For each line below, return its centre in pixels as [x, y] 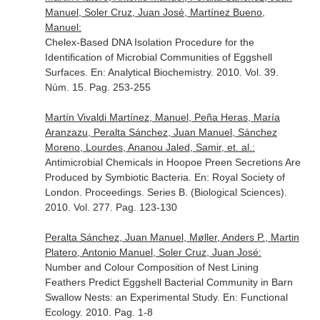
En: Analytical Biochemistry [150, 72]
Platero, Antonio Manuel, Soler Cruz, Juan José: [153, 252]
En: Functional [255, 297]
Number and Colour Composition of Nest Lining [151, 267]
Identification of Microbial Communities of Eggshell [158, 57]
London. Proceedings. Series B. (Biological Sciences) [164, 192]
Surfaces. [67, 72]
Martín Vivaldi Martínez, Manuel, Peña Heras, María [162, 117]
